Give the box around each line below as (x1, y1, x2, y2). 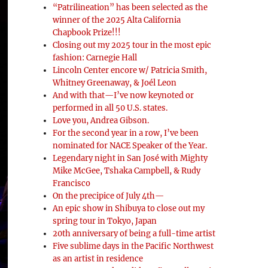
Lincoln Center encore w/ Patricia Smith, (53, 65, 208, 75)
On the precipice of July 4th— (53, 191, 165, 201)
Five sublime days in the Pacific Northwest (53, 241, 214, 251)
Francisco (53, 178, 91, 188)
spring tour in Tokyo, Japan (53, 216, 157, 226)
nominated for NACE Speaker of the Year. (53, 141, 208, 151)
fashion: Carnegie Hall (53, 53, 138, 63)
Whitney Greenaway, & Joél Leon (53, 78, 177, 88)
